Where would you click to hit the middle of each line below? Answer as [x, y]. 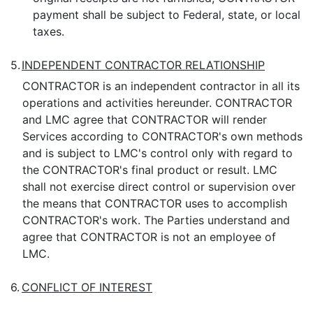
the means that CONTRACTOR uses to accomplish [154, 203]
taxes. [49, 31]
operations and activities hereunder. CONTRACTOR [157, 103]
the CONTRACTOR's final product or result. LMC [150, 170]
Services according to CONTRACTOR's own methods [162, 136]
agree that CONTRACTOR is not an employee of [149, 237]
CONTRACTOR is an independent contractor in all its [161, 86]
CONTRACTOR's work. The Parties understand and [156, 220]
